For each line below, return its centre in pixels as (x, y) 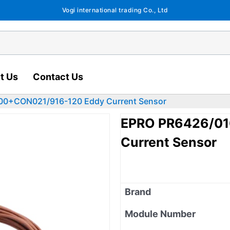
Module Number (160, 214)
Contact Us (58, 76)
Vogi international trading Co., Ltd (115, 10)
